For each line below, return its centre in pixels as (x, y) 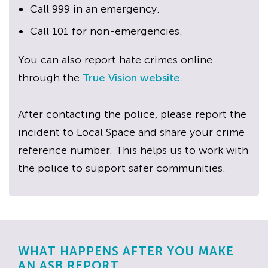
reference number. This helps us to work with (133, 150)
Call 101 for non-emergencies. (106, 31)
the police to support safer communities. (122, 168)
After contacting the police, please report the (132, 114)
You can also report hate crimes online (115, 60)
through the (50, 78)
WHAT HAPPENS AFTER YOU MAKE (126, 251)
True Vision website (131, 78)
